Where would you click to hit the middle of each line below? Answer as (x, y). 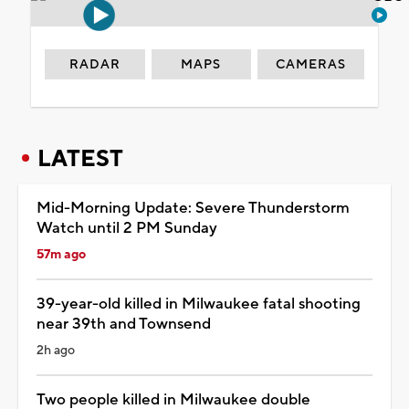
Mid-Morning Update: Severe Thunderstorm (193, 208)
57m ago (61, 254)
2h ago (56, 350)
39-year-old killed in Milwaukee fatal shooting (199, 304)
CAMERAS (311, 64)
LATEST (80, 158)
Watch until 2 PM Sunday (127, 228)
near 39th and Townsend (124, 324)
